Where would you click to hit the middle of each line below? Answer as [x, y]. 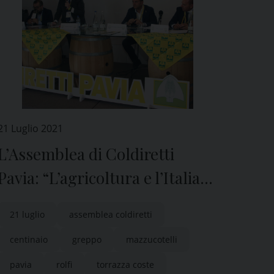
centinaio [29, 239]
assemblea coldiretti [111, 214]
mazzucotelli [152, 239]
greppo [87, 239]
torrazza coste [125, 265]
